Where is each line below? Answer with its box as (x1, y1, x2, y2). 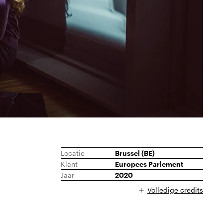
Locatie (60, 149, 85, 157)
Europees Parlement (114, 160, 183, 168)
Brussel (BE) (114, 149, 155, 157)
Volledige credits (147, 186, 203, 194)
